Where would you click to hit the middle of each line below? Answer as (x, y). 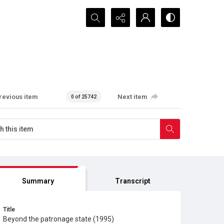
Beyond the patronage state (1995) (58, 219)
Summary (38, 181)
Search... (100, 14)
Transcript (133, 181)
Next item (132, 96)
